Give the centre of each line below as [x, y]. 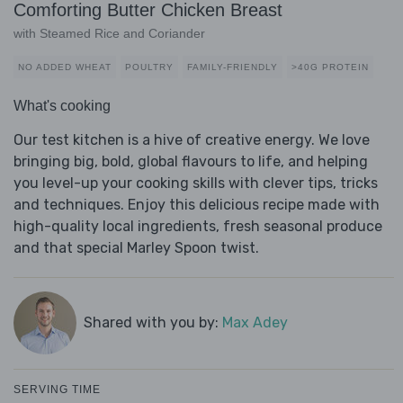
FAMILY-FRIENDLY [233, 67]
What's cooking [62, 106]
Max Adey [255, 323]
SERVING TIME [57, 390]
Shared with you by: [152, 323]
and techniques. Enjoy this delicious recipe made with [197, 205]
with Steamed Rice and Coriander [109, 34]
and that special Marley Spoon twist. [136, 248]
